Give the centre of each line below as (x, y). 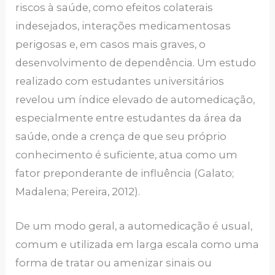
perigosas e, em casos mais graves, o (111, 45)
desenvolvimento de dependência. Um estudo (136, 63)
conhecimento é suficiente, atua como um (127, 155)
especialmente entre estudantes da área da (129, 118)
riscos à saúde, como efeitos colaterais (114, 8)
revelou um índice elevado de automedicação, (135, 100)
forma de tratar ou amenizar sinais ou (114, 263)
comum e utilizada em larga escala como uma (137, 245)
